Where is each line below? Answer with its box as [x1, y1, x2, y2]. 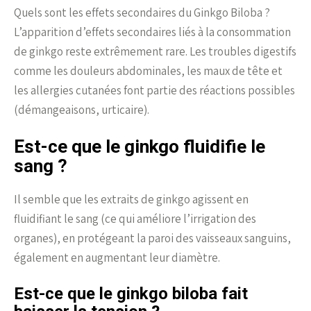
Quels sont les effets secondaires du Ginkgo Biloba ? [14, 4, 270, 20]
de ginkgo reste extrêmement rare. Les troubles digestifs [14, 43, 296, 59]
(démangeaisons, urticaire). [14, 101, 149, 117]
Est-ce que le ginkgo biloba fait [14, 283, 248, 303]
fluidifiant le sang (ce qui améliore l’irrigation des [14, 210, 256, 226]
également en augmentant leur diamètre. [14, 249, 220, 265]
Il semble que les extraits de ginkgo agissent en [14, 191, 249, 207]
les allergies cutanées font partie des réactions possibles [14, 82, 295, 98]
